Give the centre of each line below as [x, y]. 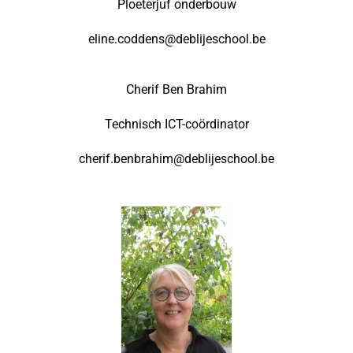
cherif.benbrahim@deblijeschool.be [176, 158]
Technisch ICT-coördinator [176, 124]
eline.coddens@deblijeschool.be [176, 39]
